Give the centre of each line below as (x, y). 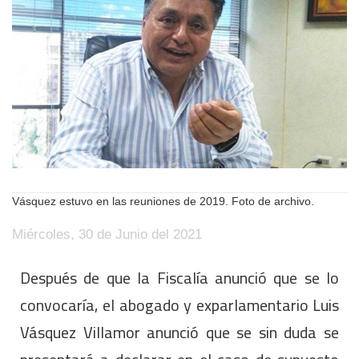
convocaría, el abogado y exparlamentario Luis (179, 305)
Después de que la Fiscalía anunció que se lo (179, 277)
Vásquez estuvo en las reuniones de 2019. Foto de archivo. (163, 201)
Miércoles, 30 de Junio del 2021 (107, 234)
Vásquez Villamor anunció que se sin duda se (179, 332)
